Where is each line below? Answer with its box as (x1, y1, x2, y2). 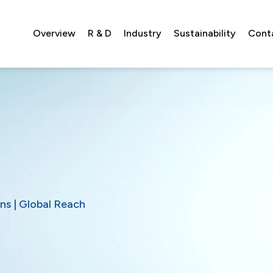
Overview (33, 27, 76, 40)
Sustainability (174, 27, 236, 40)
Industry (124, 27, 161, 40)
